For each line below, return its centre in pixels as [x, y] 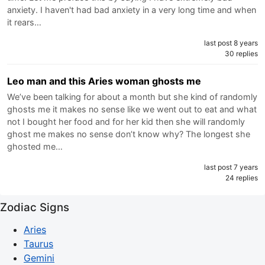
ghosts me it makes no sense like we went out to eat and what [132, 109]
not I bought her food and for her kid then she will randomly [126, 121]
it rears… [24, 22]
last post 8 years [231, 43]
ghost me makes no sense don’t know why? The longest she [129, 134]
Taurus [38, 243]
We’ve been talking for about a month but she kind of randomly [132, 96]
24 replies [242, 177]
